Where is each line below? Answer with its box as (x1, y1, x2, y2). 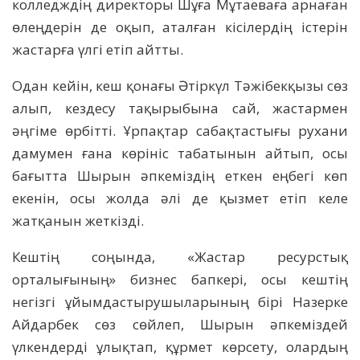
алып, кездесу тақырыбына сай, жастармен (12, 98, 348, 117)
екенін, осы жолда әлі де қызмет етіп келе (12, 188, 348, 207)
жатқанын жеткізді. (12, 211, 144, 230)
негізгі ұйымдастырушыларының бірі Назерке (12, 292, 348, 311)
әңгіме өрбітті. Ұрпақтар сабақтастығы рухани (12, 121, 348, 140)
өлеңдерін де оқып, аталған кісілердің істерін (12, 17, 348, 36)
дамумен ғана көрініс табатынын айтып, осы (12, 143, 348, 162)
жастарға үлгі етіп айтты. (12, 39, 183, 59)
